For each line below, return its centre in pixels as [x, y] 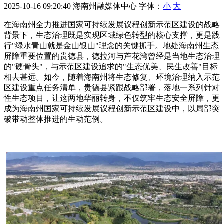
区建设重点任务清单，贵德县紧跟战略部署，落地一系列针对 [112, 88]
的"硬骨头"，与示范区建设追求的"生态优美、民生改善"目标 [111, 67]
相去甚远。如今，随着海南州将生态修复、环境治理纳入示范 [112, 77]
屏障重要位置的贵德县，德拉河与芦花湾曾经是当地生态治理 [112, 56]
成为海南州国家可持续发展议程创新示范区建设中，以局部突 [112, 109]
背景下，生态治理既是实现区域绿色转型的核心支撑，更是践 [112, 35]
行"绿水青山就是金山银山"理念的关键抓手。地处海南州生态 [111, 46]
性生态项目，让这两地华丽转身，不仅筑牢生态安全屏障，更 [112, 98]
